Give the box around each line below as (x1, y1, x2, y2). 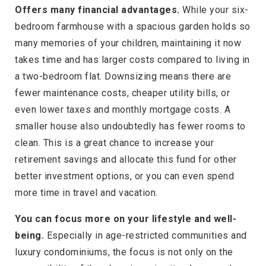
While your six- (182, 4, 249, 15)
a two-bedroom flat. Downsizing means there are (15, 70, 231, 82)
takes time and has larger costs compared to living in (15, 53, 250, 65)
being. (15, 229, 47, 241)
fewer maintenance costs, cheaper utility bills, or (15, 87, 230, 99)
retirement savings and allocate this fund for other (15, 153, 237, 165)
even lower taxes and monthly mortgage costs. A (15, 103, 230, 115)
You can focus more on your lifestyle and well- (15, 213, 236, 224)
